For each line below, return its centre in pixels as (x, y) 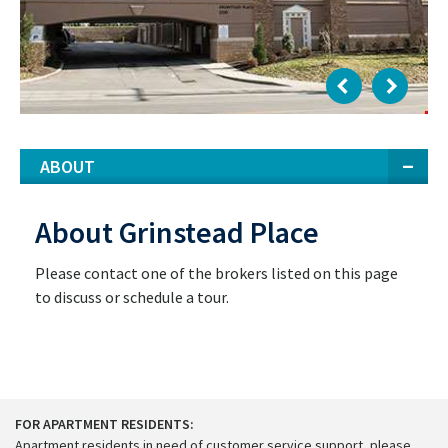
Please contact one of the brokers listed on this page (216, 272)
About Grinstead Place (177, 232)
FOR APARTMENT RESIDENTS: (104, 423)
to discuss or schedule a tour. (132, 296)
